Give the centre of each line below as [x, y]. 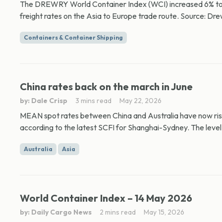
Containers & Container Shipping [73, 37]
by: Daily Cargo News [56, 212]
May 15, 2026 [164, 212]
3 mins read [93, 101]
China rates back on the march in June [106, 86]
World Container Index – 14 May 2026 [106, 198]
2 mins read [118, 212]
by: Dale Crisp [44, 101]
